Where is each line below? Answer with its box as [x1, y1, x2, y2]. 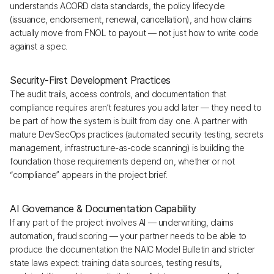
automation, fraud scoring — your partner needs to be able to [10, 231, 246, 241]
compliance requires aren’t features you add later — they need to [10, 102, 262, 113]
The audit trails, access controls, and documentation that [10, 89, 227, 99]
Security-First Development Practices [10, 74, 171, 86]
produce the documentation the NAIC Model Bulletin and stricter [10, 244, 255, 254]
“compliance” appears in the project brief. [10, 169, 168, 180]
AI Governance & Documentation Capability [10, 202, 196, 215]
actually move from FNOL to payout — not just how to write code [10, 28, 259, 38]
